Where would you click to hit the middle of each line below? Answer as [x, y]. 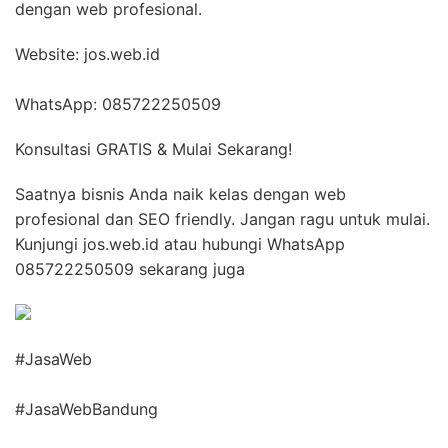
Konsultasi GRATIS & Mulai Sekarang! [153, 148]
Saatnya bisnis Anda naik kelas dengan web [180, 193]
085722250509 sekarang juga [130, 268]
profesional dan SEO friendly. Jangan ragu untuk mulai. [222, 218]
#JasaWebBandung [86, 408]
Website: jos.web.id [87, 53]
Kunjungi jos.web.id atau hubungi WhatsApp [180, 243]
